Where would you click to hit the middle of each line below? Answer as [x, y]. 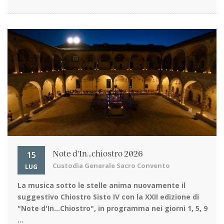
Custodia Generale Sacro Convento [111, 166]
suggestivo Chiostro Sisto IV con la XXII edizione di [108, 197]
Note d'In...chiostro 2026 [98, 154]
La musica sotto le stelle [62, 185]
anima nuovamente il [146, 185]
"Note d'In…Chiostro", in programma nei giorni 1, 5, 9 [112, 208]
